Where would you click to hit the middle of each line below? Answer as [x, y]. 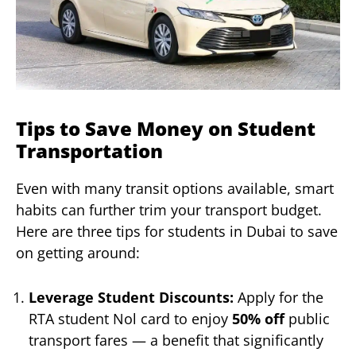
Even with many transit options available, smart [175, 188]
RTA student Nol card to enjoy [130, 319]
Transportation [89, 150]
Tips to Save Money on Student [166, 128]
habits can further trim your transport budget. [169, 209]
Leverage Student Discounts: [131, 298]
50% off [258, 319]
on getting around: [78, 252]
